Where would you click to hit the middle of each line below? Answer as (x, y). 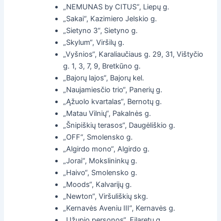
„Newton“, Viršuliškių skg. (106, 196)
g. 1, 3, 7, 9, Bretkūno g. (102, 66)
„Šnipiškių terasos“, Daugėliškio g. (119, 125)
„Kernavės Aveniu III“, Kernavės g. (119, 208)
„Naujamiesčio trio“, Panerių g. (113, 90)
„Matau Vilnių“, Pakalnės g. (107, 113)
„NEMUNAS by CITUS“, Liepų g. (116, 7)
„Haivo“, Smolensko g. (100, 172)
